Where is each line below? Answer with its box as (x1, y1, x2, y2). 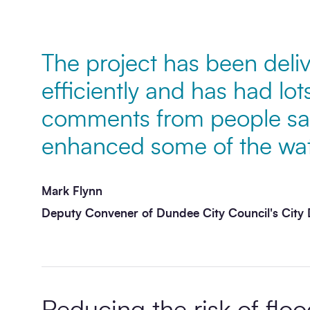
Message (130, 41, 181, 53)
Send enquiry (141, 209, 214, 221)
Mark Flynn (42, 185, 102, 197)
